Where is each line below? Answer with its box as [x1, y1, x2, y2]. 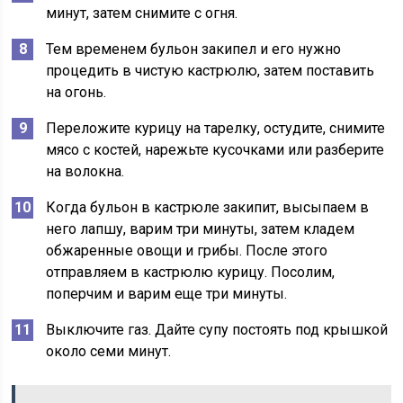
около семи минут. [46, 343, 172, 360]
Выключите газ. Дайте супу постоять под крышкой [46, 321, 389, 338]
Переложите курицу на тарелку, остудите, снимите [46, 120, 386, 137]
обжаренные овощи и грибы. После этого [46, 242, 328, 259]
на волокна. [46, 163, 125, 180]
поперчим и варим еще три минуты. [46, 285, 288, 302]
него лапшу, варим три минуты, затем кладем [46, 220, 355, 237]
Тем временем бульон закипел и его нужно [46, 40, 342, 58]
